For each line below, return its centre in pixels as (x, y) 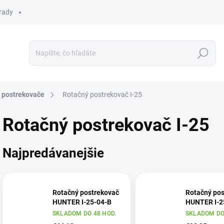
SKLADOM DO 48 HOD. (84, 213)
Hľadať (203, 53)
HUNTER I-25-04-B (82, 202)
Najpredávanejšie (53, 153)
